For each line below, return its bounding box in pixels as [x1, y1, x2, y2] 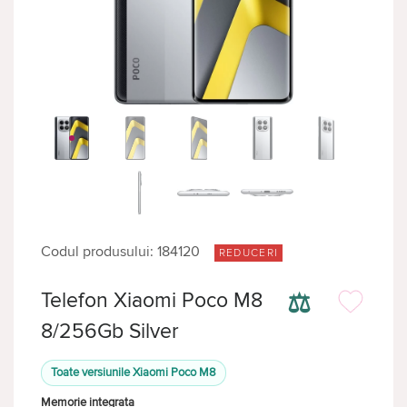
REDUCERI [218, 246, 279, 260]
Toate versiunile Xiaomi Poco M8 [51, 365, 216, 380]
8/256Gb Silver [41, 319, 179, 344]
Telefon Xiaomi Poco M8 [41, 288, 263, 313]
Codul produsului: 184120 [41, 243, 200, 261]
